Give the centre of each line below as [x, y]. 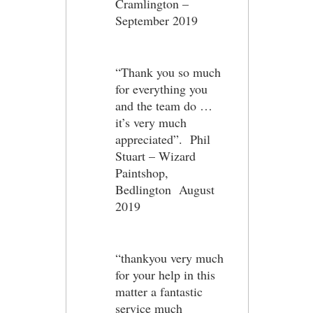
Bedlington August [165, 189]
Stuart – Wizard [155, 156]
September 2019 [156, 20]
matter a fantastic [159, 291]
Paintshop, [142, 173]
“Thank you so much [168, 72]
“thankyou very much [169, 258]
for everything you [161, 89]
